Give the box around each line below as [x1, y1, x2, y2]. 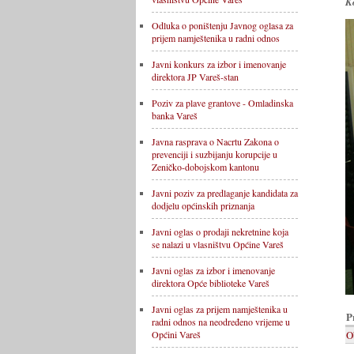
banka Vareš [152, 109, 198, 122]
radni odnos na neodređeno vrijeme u [152, 315, 290, 328]
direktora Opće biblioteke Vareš [152, 277, 269, 289]
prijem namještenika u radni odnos [152, 32, 280, 44]
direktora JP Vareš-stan [152, 70, 239, 83]
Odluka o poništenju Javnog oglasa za [152, 19, 293, 32]
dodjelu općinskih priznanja [152, 199, 254, 212]
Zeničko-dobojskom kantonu [152, 160, 259, 173]
